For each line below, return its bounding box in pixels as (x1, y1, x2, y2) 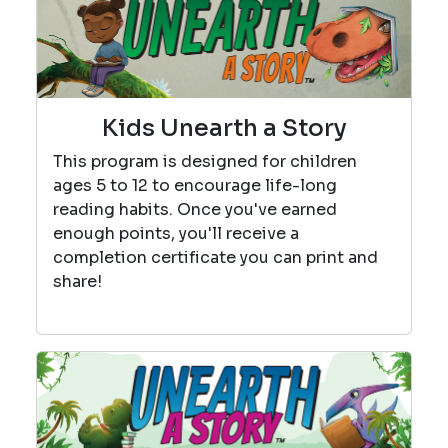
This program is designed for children (53, 150, 357, 172)
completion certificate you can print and (53, 246, 378, 268)
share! (53, 270, 110, 292)
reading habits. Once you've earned (53, 198, 337, 220)
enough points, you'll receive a (53, 222, 299, 244)
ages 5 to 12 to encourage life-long (53, 174, 337, 196)
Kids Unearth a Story (101, 112, 347, 143)
